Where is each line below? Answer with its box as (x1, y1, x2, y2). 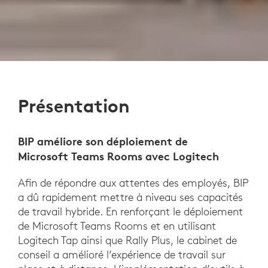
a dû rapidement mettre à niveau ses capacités (18, 190, 243, 205)
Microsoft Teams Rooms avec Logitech (18, 149, 219, 164)
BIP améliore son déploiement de (18, 134, 188, 149)
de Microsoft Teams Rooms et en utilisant (18, 219, 216, 233)
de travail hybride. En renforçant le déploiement (18, 205, 243, 219)
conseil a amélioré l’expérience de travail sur (18, 248, 226, 262)
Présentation (18, 95, 130, 118)
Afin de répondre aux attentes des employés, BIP (18, 176, 248, 190)
